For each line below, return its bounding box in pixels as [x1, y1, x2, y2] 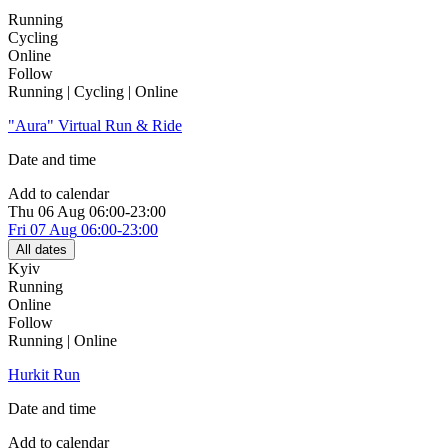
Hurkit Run [8, 366, 80, 384]
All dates [16, 242, 67, 258]
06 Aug [38, 203, 85, 221]
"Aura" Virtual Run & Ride [8, 117, 182, 135]
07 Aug [30, 221, 77, 239]
